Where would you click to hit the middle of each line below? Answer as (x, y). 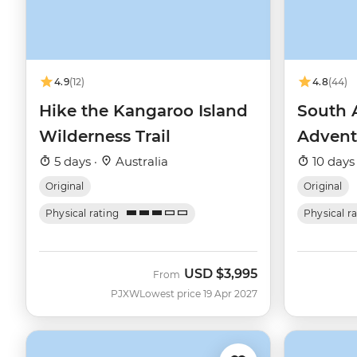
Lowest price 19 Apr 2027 (198, 293)
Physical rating (82, 213)
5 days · (76, 161)
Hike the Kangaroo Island (143, 110)
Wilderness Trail (105, 136)
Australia (140, 161)
